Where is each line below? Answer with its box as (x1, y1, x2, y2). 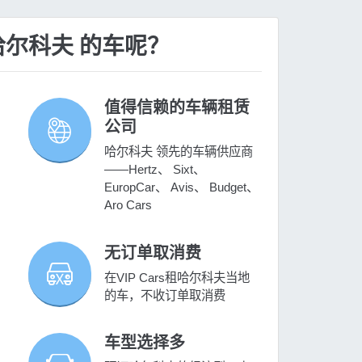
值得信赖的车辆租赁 (104, 98, 250, 118)
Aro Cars (104, 198, 153, 213)
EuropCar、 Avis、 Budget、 (104, 180, 259, 195)
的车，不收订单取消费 (104, 288, 226, 302)
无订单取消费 (104, 242, 202, 263)
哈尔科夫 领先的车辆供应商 (104, 145, 254, 159)
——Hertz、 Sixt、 (104, 162, 206, 177)
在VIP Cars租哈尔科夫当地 (104, 270, 250, 284)
